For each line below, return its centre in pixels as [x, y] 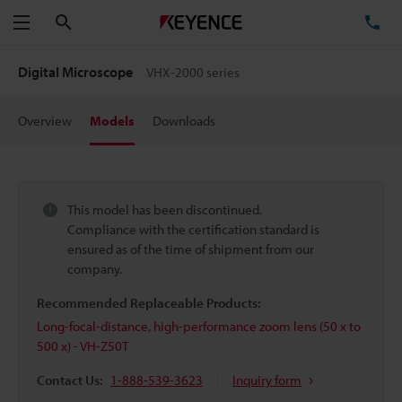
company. [95, 269]
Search [92, 22]
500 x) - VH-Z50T [83, 346]
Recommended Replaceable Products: [149, 303]
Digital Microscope [77, 72]
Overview [45, 121]
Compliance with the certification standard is [193, 229]
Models [112, 121]
